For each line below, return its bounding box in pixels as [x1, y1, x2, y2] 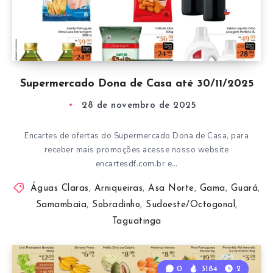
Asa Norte [148, 183, 194, 193]
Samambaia [35, 200, 87, 210]
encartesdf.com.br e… [95, 158, 178, 169]
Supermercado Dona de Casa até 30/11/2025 [19, 77, 253, 90]
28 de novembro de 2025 [82, 101, 196, 110]
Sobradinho [92, 200, 140, 210]
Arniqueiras [94, 183, 143, 193]
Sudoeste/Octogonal [146, 200, 235, 210]
